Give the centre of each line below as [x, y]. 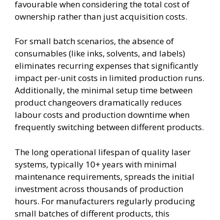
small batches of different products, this [92, 213]
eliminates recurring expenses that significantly [107, 66]
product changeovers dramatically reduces [98, 102]
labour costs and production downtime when [102, 115]
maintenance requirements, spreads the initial [105, 176]
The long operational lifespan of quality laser [103, 152]
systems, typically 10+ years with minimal [96, 164]
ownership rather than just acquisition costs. [101, 16]
